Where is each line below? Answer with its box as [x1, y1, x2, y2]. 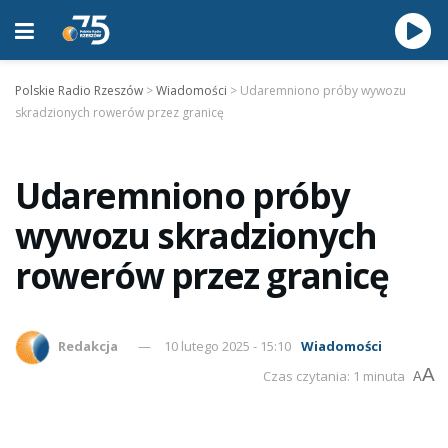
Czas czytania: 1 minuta [263, 367, 405, 385]
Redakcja [58, 336, 119, 355]
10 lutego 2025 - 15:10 [164, 336, 292, 355]
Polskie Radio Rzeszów [15, 82, 143, 99]
